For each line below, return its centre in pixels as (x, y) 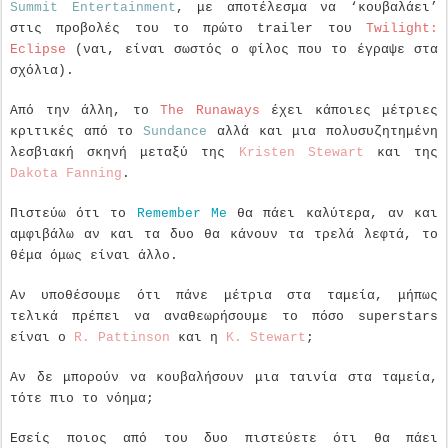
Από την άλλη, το (85, 110)
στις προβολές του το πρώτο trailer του (188, 28)
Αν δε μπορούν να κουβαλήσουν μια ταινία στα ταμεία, (224, 377)
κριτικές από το (72, 131)
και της (401, 152)
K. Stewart (266, 337)
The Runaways (210, 110)
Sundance (170, 131)
